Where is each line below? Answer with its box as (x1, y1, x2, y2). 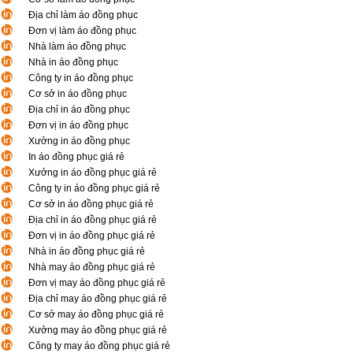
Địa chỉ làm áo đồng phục (28, 9, 138, 20)
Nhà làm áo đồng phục (28, 41, 126, 52)
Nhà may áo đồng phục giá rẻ (28, 262, 155, 273)
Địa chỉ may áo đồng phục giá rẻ (28, 293, 167, 304)
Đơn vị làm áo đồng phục (28, 25, 136, 36)
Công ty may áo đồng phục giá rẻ (28, 340, 170, 351)
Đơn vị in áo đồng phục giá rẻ (28, 230, 155, 241)
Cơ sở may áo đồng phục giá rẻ (28, 309, 164, 320)
